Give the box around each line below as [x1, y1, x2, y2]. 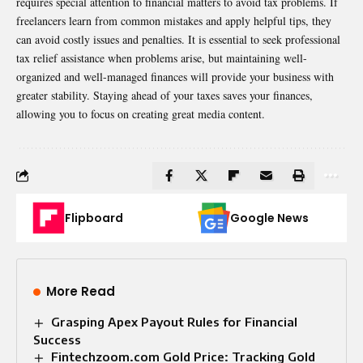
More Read [46, 282, 115, 300]
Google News [230, 209, 309, 226]
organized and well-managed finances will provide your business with [16, 68, 334, 84]
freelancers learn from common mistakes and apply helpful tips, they [16, 12, 331, 28]
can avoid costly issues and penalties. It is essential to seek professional [16, 31, 340, 47]
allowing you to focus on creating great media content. [16, 105, 265, 122]
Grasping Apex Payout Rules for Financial [51, 314, 298, 329]
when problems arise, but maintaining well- [105, 49, 307, 66]
